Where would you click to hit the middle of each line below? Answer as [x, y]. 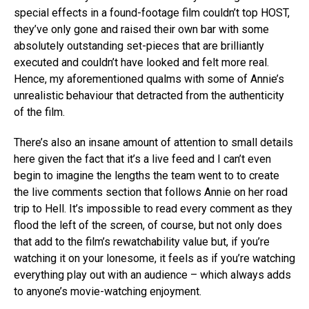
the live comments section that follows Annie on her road [151, 192]
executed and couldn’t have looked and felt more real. [141, 63]
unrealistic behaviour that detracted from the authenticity [149, 96]
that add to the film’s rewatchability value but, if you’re [142, 242]
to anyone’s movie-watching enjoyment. [108, 292]
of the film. [39, 112]
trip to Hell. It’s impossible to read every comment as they [153, 209]
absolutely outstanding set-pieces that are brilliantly [139, 46]
